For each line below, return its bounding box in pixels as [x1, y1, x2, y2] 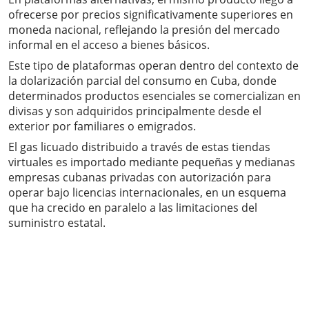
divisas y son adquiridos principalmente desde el [8, 103, 261, 119]
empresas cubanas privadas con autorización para [8, 170, 271, 186]
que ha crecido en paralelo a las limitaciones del [8, 200, 257, 216]
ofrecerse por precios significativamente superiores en [8, 7, 293, 23]
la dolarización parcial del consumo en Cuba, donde [8, 73, 277, 89]
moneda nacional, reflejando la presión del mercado [8, 22, 280, 38]
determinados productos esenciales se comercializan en [8, 88, 301, 104]
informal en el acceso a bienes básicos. [8, 37, 210, 53]
